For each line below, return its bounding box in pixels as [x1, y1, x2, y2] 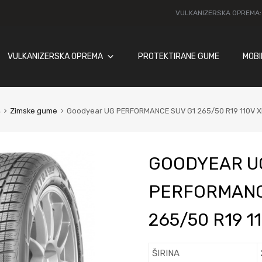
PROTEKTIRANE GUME [137, 51, 219, 61]
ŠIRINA [151, 247, 180, 258]
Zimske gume [9, 106, 57, 116]
